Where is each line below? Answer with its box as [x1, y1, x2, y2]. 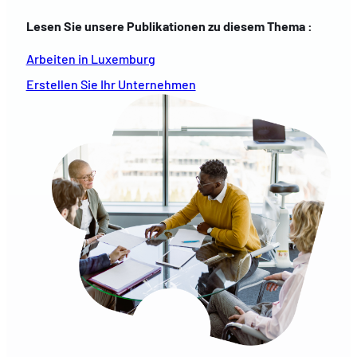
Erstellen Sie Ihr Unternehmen [25, 76, 196, 92]
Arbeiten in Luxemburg [25, 50, 155, 66]
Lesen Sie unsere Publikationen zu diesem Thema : [25, 18, 312, 34]
